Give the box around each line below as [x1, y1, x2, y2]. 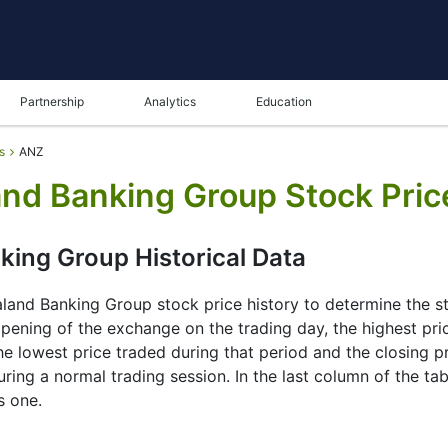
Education [256, 94, 312, 109]
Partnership [20, 94, 84, 109]
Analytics [144, 94, 196, 109]
